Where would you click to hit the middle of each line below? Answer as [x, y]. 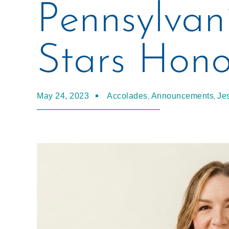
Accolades [127, 96]
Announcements [182, 96]
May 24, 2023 [63, 96]
